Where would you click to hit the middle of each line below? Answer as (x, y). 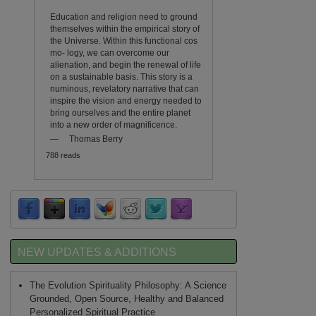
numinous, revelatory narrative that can (124, 88)
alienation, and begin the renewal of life (125, 64)
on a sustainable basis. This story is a (121, 76)
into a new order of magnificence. (113, 124)
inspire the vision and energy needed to (126, 100)
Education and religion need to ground (123, 16)
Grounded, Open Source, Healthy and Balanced (126, 298)
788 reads (63, 155)
